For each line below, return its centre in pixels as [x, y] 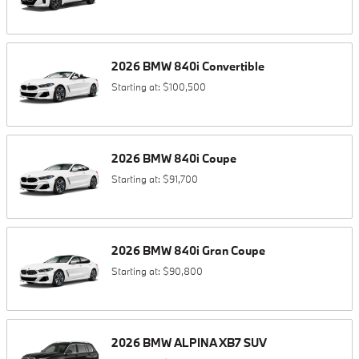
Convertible [233, 66]
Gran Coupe [234, 250]
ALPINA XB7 [208, 343]
